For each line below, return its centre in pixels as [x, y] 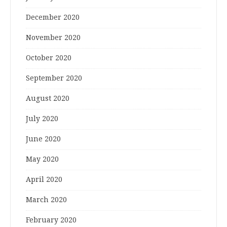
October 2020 [49, 58]
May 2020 [42, 159]
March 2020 [46, 200]
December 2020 [53, 17]
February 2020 [51, 220]
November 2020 [53, 38]
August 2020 [48, 99]
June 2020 [43, 139]
